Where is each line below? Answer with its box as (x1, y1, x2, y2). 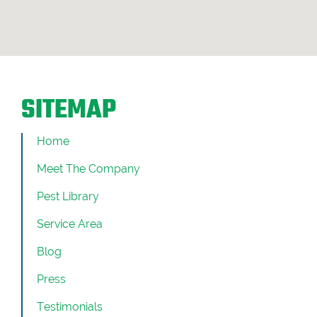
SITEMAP (21, 96, 116, 125)
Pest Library (37, 189, 99, 203)
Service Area (37, 217, 103, 231)
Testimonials (37, 299, 103, 313)
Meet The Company (37, 161, 140, 175)
